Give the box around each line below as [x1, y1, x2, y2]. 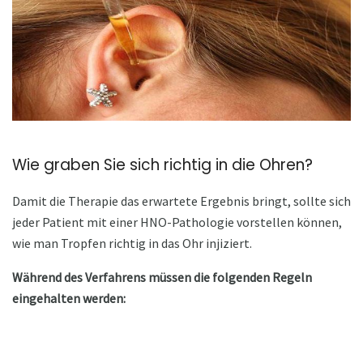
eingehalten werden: [12, 290, 126, 307]
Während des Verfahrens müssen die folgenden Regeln [12, 269, 312, 286]
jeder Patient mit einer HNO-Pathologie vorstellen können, [12, 214, 342, 231]
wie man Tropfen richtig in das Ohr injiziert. [12, 235, 252, 252]
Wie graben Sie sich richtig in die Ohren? [12, 153, 313, 176]
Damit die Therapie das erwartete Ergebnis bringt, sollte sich [12, 193, 351, 210]
